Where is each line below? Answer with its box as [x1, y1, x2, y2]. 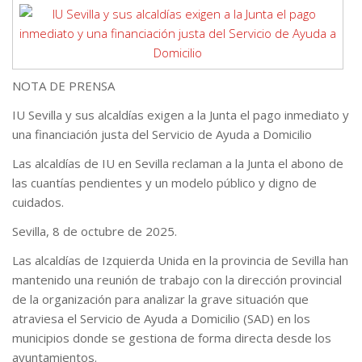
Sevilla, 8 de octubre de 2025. [12, 223, 177, 239]
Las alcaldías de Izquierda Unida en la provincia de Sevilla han [12, 252, 348, 268]
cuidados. [12, 194, 64, 210]
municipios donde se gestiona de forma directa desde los [12, 330, 331, 346]
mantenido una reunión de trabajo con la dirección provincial [12, 271, 342, 288]
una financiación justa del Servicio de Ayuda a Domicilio [12, 126, 312, 142]
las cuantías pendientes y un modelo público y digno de [12, 175, 317, 191]
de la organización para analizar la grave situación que [12, 291, 309, 307]
